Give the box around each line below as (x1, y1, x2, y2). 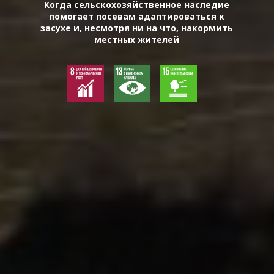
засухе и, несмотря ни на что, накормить (40, 21, 234, 34)
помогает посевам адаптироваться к (49, 10, 225, 22)
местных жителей (94, 33, 180, 45)
